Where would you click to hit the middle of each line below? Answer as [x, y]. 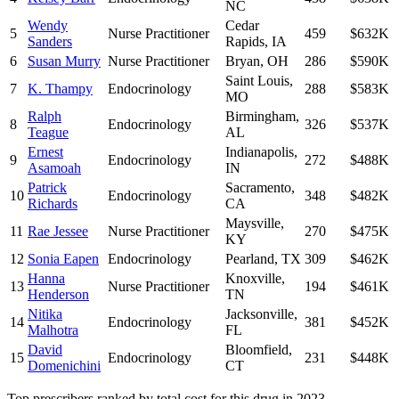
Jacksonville [260, 314]
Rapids [245, 42]
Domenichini [64, 366]
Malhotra [53, 330]
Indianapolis [260, 152]
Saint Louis [257, 81]
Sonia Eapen [63, 259]
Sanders [50, 42]
